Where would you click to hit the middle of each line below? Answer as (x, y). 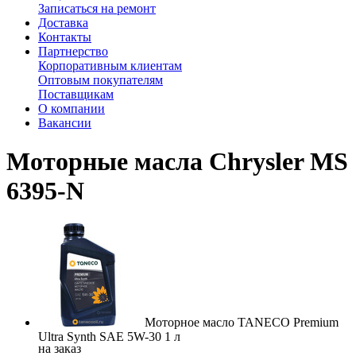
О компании (72, 109)
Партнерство (73, 52)
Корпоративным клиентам (110, 66)
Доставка (63, 23)
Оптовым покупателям (101, 80)
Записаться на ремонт (97, 9)
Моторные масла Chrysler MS (177, 162)
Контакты (65, 37)
